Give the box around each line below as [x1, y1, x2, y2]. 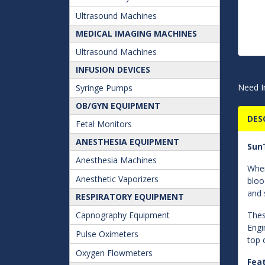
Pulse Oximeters [76, 228, 138, 240]
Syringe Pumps [76, 82, 132, 93]
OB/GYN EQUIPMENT [76, 100, 160, 111]
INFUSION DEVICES [76, 64, 150, 75]
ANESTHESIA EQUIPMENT [76, 136, 179, 147]
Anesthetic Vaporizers [76, 173, 159, 185]
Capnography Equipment [76, 209, 170, 221]
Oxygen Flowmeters [76, 247, 153, 258]
